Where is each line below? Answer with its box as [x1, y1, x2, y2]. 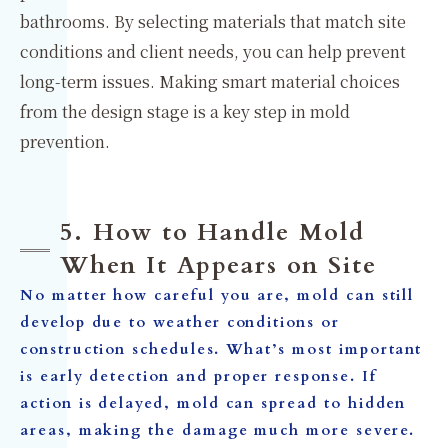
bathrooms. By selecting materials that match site [20, 10, 406, 33]
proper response [213, 367, 350, 386]
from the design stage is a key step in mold [20, 100, 350, 123]
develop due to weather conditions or [20, 313, 340, 332]
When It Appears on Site [60, 249, 377, 282]
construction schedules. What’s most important [20, 340, 423, 359]
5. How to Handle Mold [60, 216, 365, 249]
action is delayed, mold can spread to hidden [20, 394, 407, 413]
